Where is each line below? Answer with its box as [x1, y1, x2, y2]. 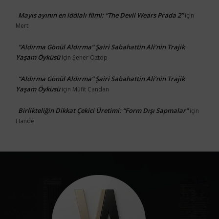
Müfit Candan [72, 85, 109, 93]
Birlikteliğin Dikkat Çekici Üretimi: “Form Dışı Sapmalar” [18, 106, 188, 115]
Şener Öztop [72, 53, 108, 62]
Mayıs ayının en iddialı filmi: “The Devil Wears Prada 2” [18, 10, 183, 20]
